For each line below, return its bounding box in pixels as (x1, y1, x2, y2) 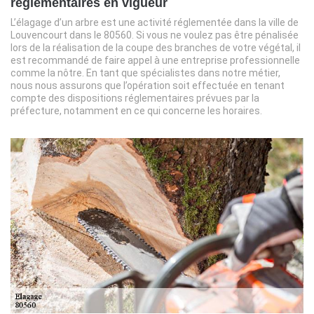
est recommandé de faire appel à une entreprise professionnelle (11, 54, 300, 66)
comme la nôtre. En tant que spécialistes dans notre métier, (11, 67, 280, 78)
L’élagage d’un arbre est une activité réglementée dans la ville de (11, 16, 299, 28)
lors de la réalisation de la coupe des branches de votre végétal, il (11, 41, 301, 53)
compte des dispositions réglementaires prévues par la (11, 92, 259, 104)
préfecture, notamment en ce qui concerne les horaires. (11, 104, 262, 116)
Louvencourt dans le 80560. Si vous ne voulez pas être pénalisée (11, 29, 299, 41)
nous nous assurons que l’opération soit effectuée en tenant (11, 79, 285, 91)
